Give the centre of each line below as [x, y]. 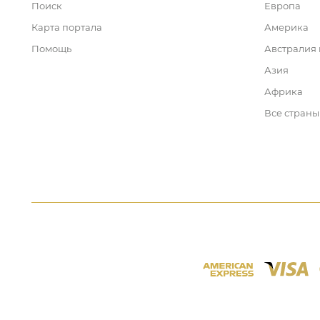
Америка [286, 27]
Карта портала [67, 27]
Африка [284, 91]
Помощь [51, 49]
